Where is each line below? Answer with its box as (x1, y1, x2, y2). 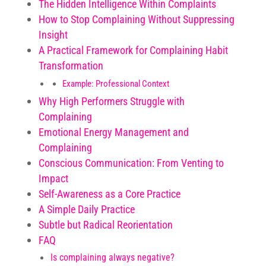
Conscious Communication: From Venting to (38, 157, 224, 169)
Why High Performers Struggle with (38, 95, 185, 107)
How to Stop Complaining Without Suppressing (38, 13, 235, 26)
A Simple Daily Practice (38, 203, 135, 216)
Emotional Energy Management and (38, 126, 189, 138)
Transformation (38, 59, 103, 72)
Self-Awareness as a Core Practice (38, 188, 180, 200)
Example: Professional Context (62, 78, 169, 89)
